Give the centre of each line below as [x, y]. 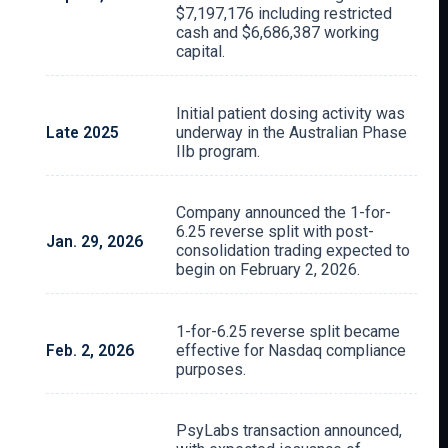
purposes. [211, 369]
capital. [201, 51]
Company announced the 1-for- [284, 213]
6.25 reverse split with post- [275, 232]
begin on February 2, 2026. [268, 270]
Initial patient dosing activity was [291, 113]
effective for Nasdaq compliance [291, 350]
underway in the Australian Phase [292, 132]
